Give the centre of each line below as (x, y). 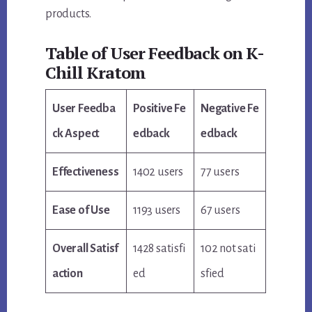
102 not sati (228, 249)
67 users (220, 211)
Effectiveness (86, 172)
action (68, 274)
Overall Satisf (86, 249)
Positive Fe (159, 109)
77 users (220, 172)
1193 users (157, 211)
